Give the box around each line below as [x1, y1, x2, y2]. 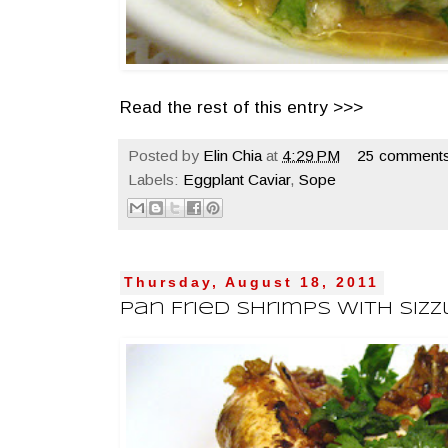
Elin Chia [203, 146, 262, 164]
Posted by [128, 146, 203, 164]
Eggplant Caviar [183, 170, 290, 188]
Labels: [128, 170, 183, 188]
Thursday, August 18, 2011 [124, 275, 380, 291]
